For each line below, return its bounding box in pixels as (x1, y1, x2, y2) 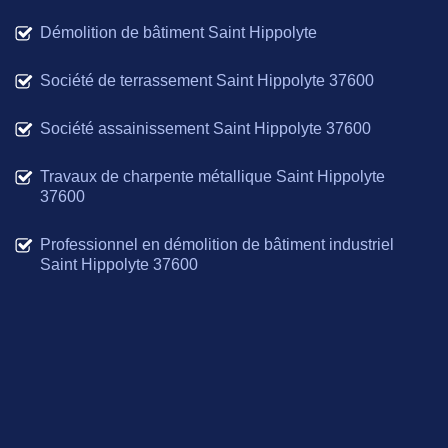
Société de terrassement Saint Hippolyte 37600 (40, 72, 374, 90)
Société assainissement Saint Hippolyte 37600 (40, 120, 371, 138)
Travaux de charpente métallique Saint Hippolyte (40, 168, 385, 186)
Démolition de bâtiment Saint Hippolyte (40, 24, 317, 42)
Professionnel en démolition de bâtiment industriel (40, 236, 394, 254)
